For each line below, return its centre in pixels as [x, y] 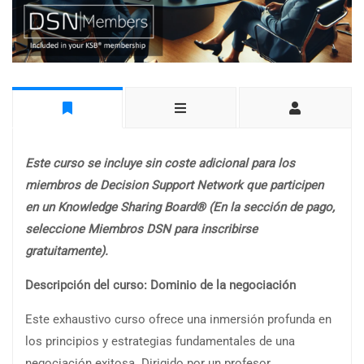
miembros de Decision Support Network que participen [174, 185]
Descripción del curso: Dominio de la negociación [160, 285]
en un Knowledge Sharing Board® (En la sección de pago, [180, 207]
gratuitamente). [67, 251]
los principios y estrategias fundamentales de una [160, 341]
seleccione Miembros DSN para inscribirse [141, 229]
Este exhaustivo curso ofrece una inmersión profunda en [178, 319]
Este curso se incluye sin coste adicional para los [160, 163]
